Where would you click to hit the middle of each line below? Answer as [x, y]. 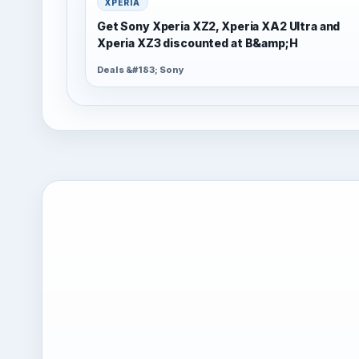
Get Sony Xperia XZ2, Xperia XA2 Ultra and [219, 26]
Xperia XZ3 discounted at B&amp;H [198, 42]
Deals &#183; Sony [141, 69]
